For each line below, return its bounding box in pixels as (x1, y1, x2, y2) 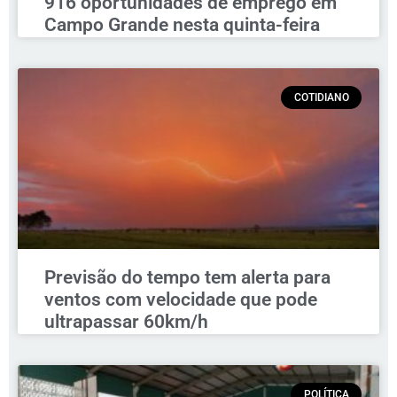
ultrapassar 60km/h (44, 311, 208, 333)
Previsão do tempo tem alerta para (44, 267, 331, 289)
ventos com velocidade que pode (44, 289, 317, 311)
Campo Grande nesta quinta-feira (44, 14, 320, 36)
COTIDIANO (293, 91, 349, 105)
